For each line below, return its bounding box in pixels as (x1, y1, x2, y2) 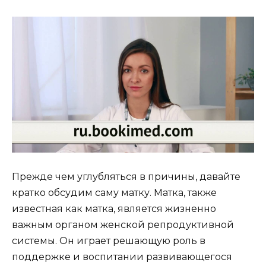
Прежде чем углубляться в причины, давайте (12, 171, 240, 183)
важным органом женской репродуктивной (12, 219, 234, 231)
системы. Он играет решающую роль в (12, 235, 205, 247)
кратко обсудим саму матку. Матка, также (12, 187, 217, 199)
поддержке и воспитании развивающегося (12, 251, 232, 263)
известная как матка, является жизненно (12, 203, 216, 215)
